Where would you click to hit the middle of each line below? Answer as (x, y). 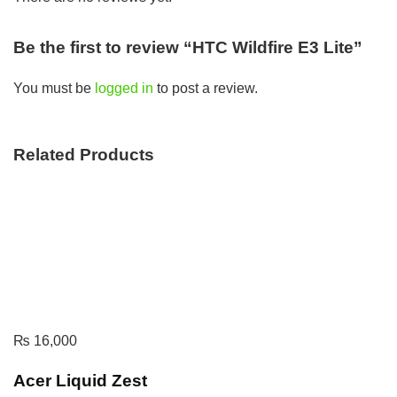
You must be (54, 88)
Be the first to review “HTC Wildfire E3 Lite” (188, 47)
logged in (124, 88)
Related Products (84, 155)
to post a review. (206, 88)
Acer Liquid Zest (80, 380)
